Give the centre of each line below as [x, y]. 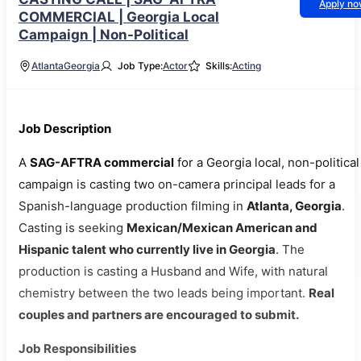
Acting [247, 66]
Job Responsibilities [77, 349]
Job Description [65, 129]
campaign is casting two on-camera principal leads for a [177, 184]
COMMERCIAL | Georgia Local [119, 17]
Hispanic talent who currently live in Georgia [147, 249]
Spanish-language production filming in [133, 206]
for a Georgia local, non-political [267, 162]
